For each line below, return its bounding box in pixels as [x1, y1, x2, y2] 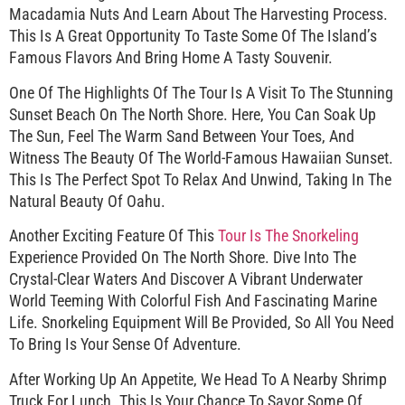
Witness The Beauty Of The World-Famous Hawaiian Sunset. [9, 147, 393, 167]
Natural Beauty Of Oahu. [9, 191, 165, 211]
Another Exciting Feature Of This [9, 226, 218, 246]
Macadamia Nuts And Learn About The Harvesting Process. [9, 5, 388, 24]
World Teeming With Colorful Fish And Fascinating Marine [9, 291, 377, 311]
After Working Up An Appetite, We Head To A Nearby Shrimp [9, 369, 387, 389]
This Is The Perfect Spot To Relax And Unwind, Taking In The [9, 169, 391, 189]
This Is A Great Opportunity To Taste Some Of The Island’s [9, 26, 377, 46]
